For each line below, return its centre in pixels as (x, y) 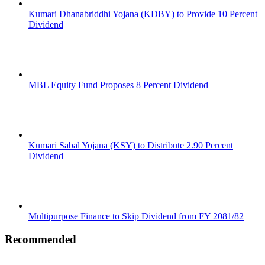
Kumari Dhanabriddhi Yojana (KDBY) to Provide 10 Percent (143, 14)
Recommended (41, 239)
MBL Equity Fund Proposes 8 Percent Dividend (118, 85)
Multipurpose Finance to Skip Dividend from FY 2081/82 (136, 216)
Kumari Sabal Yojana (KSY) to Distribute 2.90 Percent (131, 145)
